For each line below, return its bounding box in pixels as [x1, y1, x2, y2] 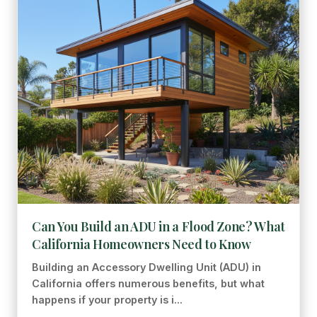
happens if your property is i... [32, 294, 183, 306]
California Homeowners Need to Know [32, 236, 251, 253]
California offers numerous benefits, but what [32, 277, 265, 289]
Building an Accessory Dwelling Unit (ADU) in [32, 261, 261, 273]
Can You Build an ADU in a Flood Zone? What [32, 218, 285, 235]
